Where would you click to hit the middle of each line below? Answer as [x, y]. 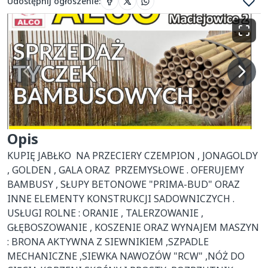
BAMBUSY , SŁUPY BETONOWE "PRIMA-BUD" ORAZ [124, 184]
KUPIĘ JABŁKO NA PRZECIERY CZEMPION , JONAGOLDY [133, 156]
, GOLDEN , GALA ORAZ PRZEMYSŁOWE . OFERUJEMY [126, 170]
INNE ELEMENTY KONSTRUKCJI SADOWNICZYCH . [121, 199]
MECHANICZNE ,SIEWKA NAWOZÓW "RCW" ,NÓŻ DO [126, 256]
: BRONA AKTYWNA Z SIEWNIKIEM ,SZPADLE [108, 242]
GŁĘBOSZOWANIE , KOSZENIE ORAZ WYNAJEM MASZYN [133, 227]
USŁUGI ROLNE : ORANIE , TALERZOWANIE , [105, 213]
